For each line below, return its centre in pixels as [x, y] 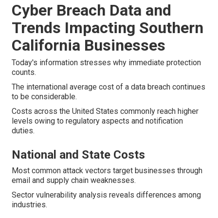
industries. [29, 205]
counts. [24, 73]
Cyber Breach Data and [91, 10]
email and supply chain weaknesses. [74, 181]
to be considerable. [44, 97]
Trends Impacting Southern [108, 28]
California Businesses [89, 45]
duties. [23, 131]
